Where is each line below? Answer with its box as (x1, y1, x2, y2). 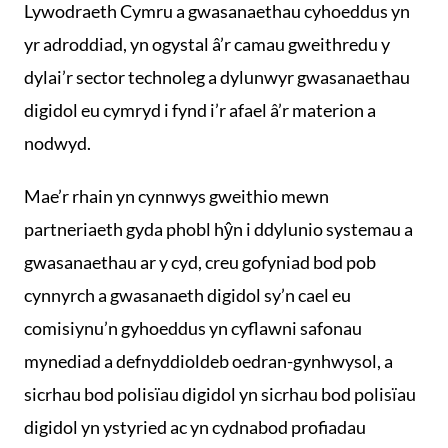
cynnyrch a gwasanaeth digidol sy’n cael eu (24, 284, 351, 306)
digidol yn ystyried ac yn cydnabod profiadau (24, 416, 366, 438)
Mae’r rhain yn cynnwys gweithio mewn (24, 185, 329, 207)
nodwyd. (24, 132, 91, 154)
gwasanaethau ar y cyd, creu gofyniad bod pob (24, 251, 376, 273)
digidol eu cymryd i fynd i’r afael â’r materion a (24, 99, 376, 121)
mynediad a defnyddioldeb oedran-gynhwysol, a (24, 350, 393, 372)
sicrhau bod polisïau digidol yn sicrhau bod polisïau (24, 383, 416, 405)
